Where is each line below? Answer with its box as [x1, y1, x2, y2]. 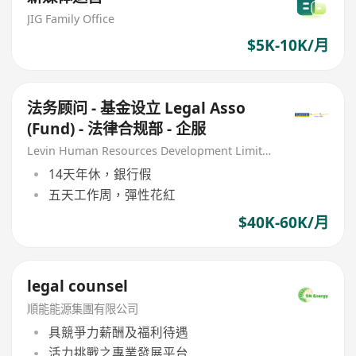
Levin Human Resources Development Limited [262, 143, 272, 159]
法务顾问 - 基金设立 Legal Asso [27, 98, 246, 119]
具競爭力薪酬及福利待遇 [48, 323, 188, 342]
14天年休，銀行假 [48, 164, 152, 183]
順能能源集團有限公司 [27, 301, 139, 317]
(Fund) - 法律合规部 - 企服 [27, 118, 207, 140]
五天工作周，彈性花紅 [48, 185, 176, 203]
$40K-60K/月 [238, 212, 329, 234]
